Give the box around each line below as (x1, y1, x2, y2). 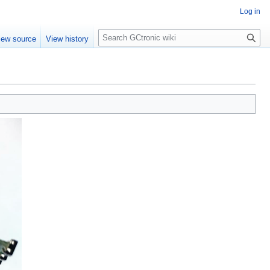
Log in (240, 7, 260, 16)
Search (98, 24, 138, 37)
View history (46, 34, 89, 44)
